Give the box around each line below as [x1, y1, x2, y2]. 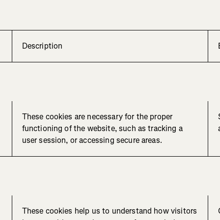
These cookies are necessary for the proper [22, 111, 173, 122]
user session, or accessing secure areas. [22, 135, 162, 146]
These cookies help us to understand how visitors [22, 206, 197, 217]
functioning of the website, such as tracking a [22, 123, 183, 134]
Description [22, 41, 63, 52]
